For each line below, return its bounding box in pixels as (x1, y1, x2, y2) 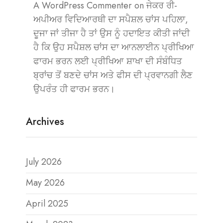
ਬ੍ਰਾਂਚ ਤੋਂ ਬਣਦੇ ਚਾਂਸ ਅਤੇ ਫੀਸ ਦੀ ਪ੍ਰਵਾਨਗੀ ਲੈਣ (33, 69, 193, 82)
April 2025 (26, 197, 68, 210)
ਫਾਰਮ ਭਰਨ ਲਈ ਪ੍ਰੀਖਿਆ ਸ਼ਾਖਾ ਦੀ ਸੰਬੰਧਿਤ (33, 55, 182, 68)
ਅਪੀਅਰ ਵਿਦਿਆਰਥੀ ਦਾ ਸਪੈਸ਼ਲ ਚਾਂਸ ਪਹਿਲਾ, (33, 13, 188, 26)
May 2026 (26, 176, 65, 189)
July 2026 (26, 155, 62, 168)
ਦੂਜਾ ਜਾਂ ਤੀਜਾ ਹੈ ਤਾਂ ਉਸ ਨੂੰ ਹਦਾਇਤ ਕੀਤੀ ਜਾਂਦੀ (33, 27, 190, 40)
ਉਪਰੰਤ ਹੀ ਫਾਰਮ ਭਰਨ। (33, 83, 115, 96)
